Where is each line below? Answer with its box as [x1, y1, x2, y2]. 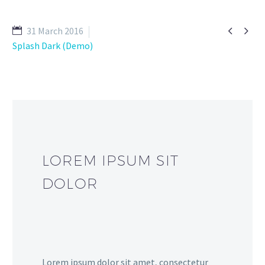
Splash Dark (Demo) [12, 40, 93, 51]
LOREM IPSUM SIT [42, 152, 179, 169]
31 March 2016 [27, 25, 83, 37]
